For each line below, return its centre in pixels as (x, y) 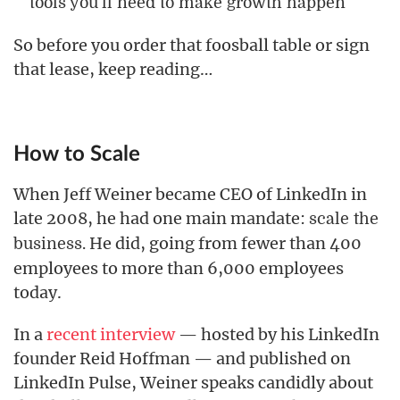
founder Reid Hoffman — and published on (182, 358)
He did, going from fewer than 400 (224, 243)
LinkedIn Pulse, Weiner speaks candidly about (193, 383)
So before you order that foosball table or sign (192, 45)
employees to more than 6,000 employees (179, 268)
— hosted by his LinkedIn (277, 334)
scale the (344, 219)
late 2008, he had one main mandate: (161, 218)
